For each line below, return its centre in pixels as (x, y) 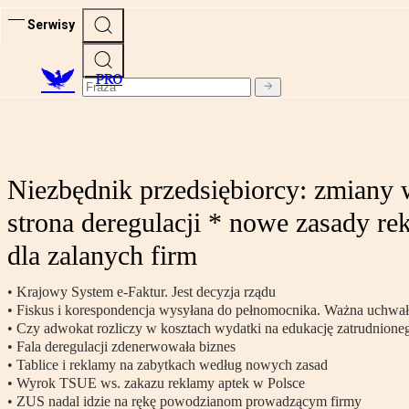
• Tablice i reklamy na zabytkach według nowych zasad (168, 365)
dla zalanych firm (102, 256)
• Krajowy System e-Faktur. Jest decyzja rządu (142, 292)
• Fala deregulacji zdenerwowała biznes (121, 347)
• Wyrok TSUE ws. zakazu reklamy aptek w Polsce (156, 383)
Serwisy (51, 24)
